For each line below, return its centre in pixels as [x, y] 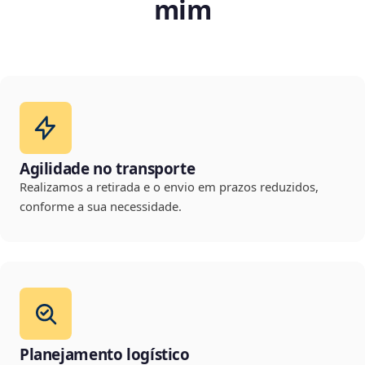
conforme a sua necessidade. [101, 207]
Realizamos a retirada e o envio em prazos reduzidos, [169, 187]
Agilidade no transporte [108, 169]
